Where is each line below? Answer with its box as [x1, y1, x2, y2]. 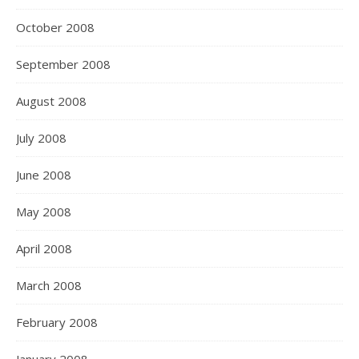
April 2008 [16, 240, 72, 256]
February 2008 [16, 314, 98, 330]
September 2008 [16, 56, 111, 72]
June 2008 [16, 167, 71, 183]
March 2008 [16, 277, 82, 293]
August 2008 [16, 93, 87, 109]
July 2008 [16, 130, 67, 146]
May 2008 [16, 204, 71, 220]
